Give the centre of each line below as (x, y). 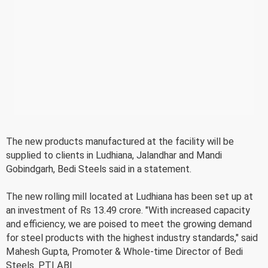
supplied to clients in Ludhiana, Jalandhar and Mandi (114, 155)
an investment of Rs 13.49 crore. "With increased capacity (128, 210)
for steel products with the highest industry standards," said (132, 237)
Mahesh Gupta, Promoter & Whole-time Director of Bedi (124, 251)
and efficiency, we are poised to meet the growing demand (129, 224)
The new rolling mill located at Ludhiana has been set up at (130, 196)
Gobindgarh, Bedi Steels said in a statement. (99, 169)
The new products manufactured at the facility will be (120, 141)
